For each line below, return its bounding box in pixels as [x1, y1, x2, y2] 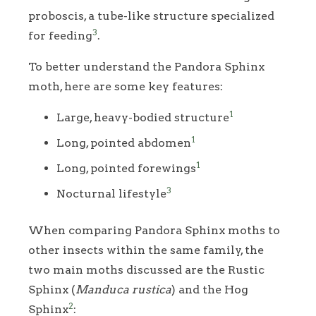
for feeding [28, 29, 92, 43]
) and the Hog [171, 283, 248, 297]
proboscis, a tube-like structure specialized [28, 9, 274, 23]
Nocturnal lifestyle [56, 187, 166, 201]
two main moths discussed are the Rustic [28, 263, 265, 277]
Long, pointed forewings [56, 162, 196, 176]
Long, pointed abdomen [56, 136, 191, 150]
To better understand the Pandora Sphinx [28, 60, 265, 74]
